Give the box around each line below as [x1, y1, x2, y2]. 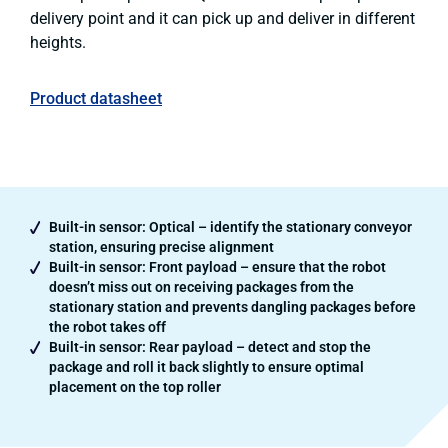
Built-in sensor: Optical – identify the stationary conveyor [49, 218, 412, 235]
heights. [30, 32, 86, 52]
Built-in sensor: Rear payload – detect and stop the [49, 338, 371, 355]
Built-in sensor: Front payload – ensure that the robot [49, 258, 386, 275]
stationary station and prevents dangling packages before [49, 298, 416, 315]
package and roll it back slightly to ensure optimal [49, 358, 364, 375]
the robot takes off [49, 318, 166, 335]
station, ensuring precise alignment [49, 238, 274, 255]
